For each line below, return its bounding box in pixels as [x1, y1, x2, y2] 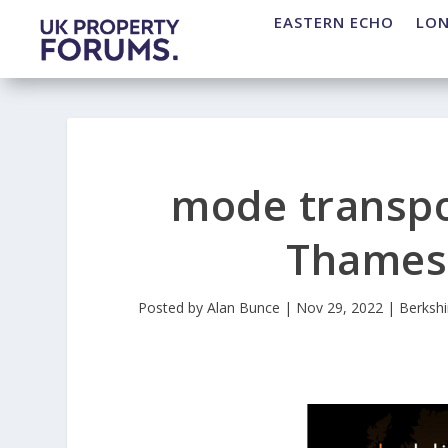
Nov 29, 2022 [295, 298, 383, 318]
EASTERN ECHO [274, 12, 394, 33]
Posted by [137, 298, 207, 318]
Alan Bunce [206, 298, 280, 318]
